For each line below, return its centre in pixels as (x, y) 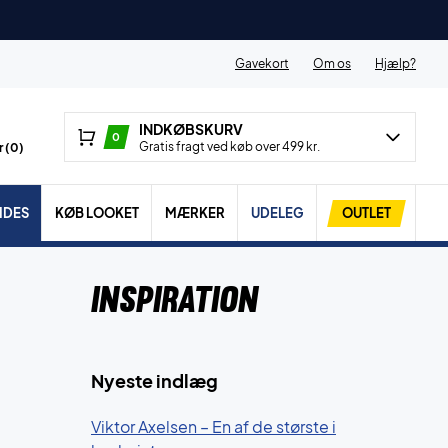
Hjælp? (395, 63)
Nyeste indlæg (154, 380)
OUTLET (366, 212)
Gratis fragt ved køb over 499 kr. (229, 146)
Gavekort (262, 63)
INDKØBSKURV (190, 129)
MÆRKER (194, 212)
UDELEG (277, 212)
